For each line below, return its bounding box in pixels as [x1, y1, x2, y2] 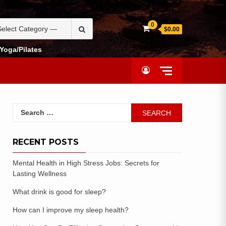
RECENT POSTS [13, 137, 79, 147]
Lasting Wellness [13, 169, 67, 178]
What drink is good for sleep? [13, 188, 106, 196]
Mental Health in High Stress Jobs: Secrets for [13, 159, 159, 167]
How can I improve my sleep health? [13, 206, 129, 214]
